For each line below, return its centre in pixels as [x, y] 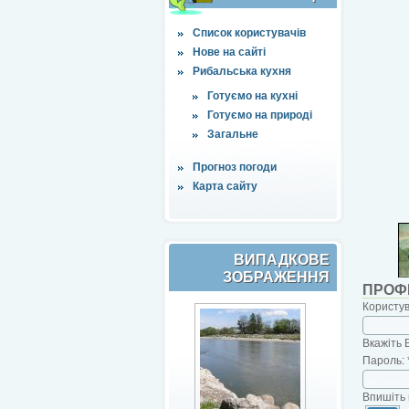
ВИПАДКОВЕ [282, 259]
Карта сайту [225, 186]
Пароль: [385, 360]
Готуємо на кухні [252, 95]
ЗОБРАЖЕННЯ [276, 277]
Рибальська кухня [242, 71]
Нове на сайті [229, 52]
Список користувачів [249, 32]
